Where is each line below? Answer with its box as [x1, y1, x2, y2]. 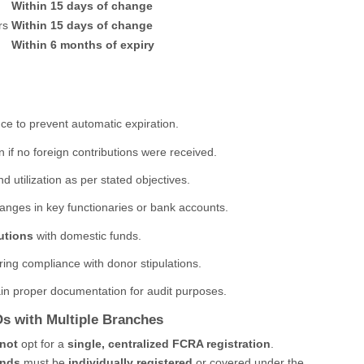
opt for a [17, 336, 67, 350]
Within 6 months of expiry [11, 38, 154, 52]
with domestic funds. [33, 228, 141, 242]
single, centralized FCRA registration [67, 336, 271, 350]
